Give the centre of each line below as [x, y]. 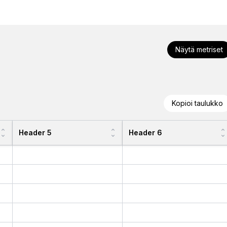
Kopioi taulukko [197, 103]
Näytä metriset [199, 49]
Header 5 [35, 133]
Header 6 [145, 133]
